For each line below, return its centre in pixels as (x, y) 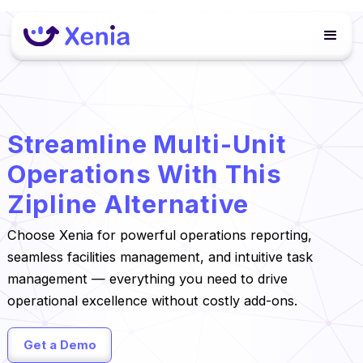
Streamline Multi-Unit (147, 143)
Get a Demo (60, 345)
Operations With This (144, 173)
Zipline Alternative (128, 203)
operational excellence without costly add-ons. (152, 301)
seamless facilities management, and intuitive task (160, 257)
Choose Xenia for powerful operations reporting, (159, 235)
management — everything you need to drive (147, 279)
